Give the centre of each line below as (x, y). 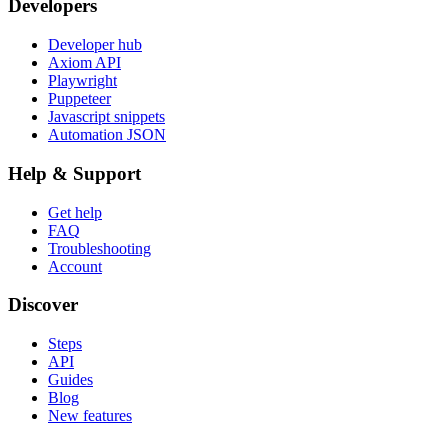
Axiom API (84, 63)
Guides (70, 379)
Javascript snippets (106, 117)
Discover (43, 305)
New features (90, 415)
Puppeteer (79, 99)
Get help (75, 212)
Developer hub (95, 45)
